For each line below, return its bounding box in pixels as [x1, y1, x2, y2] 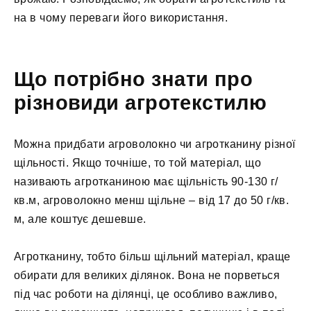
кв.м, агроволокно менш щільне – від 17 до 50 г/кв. [14, 194, 289, 206]
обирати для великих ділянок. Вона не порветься [14, 269, 280, 281]
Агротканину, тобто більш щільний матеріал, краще [14, 250, 291, 262]
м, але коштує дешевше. [14, 212, 146, 225]
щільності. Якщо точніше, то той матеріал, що [14, 156, 262, 169]
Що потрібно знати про [14, 67, 253, 90]
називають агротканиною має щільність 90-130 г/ [14, 175, 278, 187]
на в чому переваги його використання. [14, 12, 228, 24]
